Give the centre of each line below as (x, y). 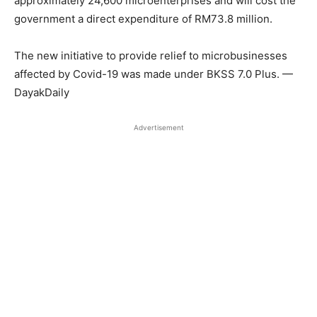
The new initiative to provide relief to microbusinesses (151, 55)
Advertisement (158, 127)
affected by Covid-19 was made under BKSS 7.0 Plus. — (154, 74)
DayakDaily (42, 92)
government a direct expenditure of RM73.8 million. (143, 18)
